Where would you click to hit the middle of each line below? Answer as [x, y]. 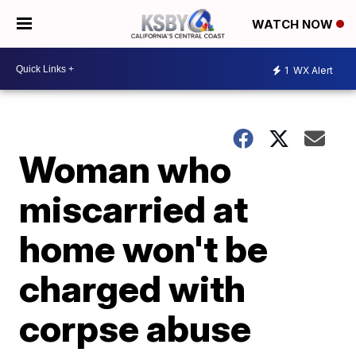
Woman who [126, 169]
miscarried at [134, 209]
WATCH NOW [294, 25]
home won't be [144, 249]
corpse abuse [135, 328]
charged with [133, 288]
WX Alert [312, 70]
